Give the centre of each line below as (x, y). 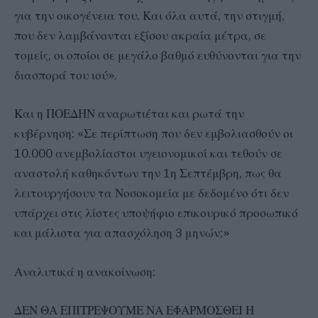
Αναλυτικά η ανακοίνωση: (85, 272)
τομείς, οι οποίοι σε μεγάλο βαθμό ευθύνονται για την (158, 56)
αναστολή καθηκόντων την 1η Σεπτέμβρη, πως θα (148, 174)
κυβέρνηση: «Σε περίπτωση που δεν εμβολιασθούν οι (154, 134)
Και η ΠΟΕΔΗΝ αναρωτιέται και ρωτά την (129, 114)
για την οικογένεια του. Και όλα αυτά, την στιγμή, (149, 16)
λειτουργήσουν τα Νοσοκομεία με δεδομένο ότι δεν (152, 193)
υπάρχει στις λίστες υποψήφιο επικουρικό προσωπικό (156, 213)
